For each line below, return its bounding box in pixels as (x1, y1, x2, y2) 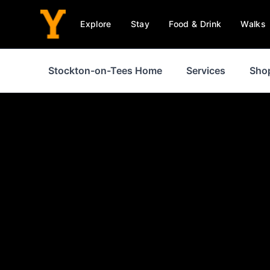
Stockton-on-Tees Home (48, 64, 162, 77)
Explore (80, 19, 111, 29)
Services (186, 64, 225, 77)
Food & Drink (169, 19, 222, 29)
